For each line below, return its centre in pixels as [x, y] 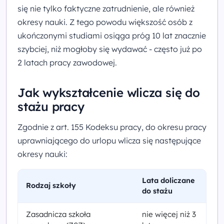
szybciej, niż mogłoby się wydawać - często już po [110, 49]
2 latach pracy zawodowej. [67, 62]
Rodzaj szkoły [51, 185]
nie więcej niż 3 [169, 214]
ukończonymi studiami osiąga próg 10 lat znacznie [112, 35]
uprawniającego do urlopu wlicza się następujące [109, 140]
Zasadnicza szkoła [58, 214]
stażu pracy [51, 106]
